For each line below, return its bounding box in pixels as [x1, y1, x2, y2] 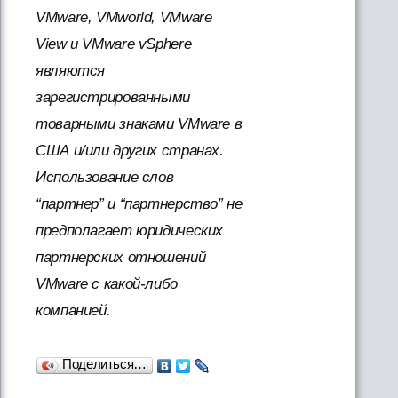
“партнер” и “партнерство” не [36, 195, 243, 212]
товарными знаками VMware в [36, 115, 243, 132]
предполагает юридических [36, 222, 224, 239]
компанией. [36, 302, 111, 319]
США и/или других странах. [36, 142, 224, 159]
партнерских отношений [36, 249, 206, 266]
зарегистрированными [36, 89, 190, 106]
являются [36, 62, 106, 79]
